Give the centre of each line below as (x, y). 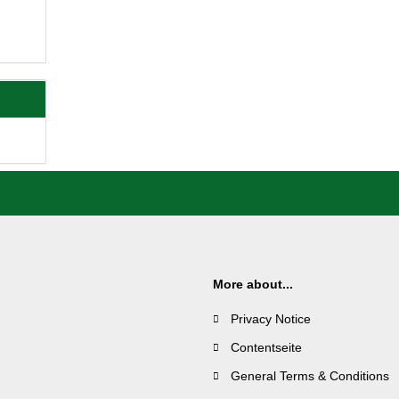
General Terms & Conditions (310, 376)
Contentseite (266, 347)
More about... (253, 284)
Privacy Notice (271, 319)
